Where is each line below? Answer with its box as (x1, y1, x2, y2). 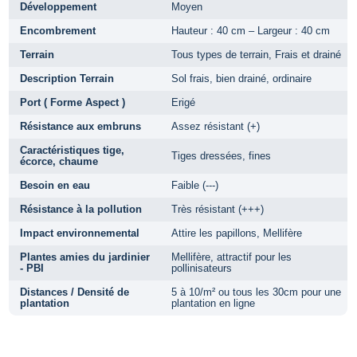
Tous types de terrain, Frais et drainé (171, 48, 341, 61)
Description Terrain (20, 72, 114, 84)
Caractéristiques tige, (20, 143, 124, 156)
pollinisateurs (171, 261, 232, 274)
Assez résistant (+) (171, 120, 260, 132)
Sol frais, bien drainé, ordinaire (171, 72, 312, 84)
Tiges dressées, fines (171, 149, 271, 162)
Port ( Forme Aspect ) (20, 96, 125, 108)
